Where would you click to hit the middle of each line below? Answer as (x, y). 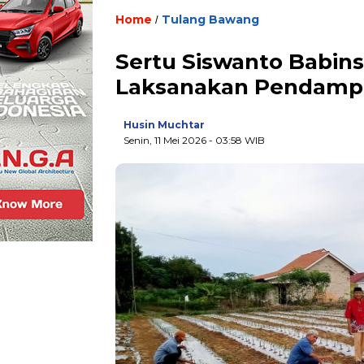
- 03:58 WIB (237, 141)
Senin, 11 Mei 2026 (166, 141)
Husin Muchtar (164, 125)
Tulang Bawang (210, 20)
